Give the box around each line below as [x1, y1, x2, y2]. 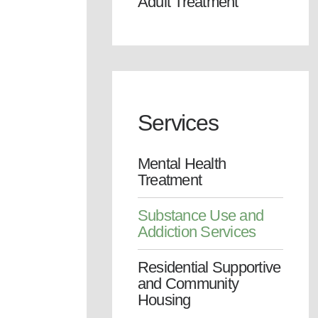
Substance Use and [138, 206, 264, 224]
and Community [138, 274, 239, 292]
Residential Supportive [138, 258, 281, 276]
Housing [138, 290, 191, 309]
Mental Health [138, 154, 226, 172]
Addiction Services [138, 222, 256, 241]
